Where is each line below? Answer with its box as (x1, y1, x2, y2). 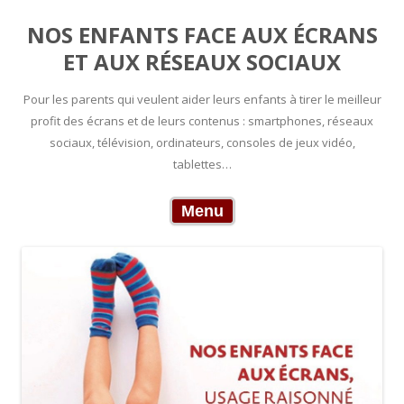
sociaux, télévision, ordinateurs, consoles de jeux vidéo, (49, 134, 355, 151)
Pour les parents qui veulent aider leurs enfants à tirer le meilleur (23, 91, 381, 107)
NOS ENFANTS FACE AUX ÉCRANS (26, 20, 378, 50)
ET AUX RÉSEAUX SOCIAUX (63, 47, 341, 77)
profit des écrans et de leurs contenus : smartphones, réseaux (31, 113, 373, 129)
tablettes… (172, 156, 232, 172)
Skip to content (239, 196, 335, 212)
